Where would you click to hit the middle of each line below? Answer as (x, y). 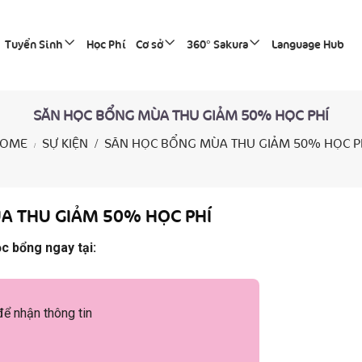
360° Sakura (217, 45)
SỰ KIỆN (65, 144)
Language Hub (307, 45)
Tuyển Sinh (34, 45)
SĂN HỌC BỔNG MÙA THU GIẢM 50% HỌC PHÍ (181, 116)
